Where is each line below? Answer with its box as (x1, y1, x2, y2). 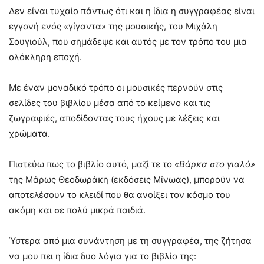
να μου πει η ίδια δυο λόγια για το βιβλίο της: (9, 250, 196, 262)
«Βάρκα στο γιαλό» (174, 159, 255, 170)
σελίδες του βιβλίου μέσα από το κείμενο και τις (9, 97, 210, 109)
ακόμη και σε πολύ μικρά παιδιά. (9, 204, 146, 216)
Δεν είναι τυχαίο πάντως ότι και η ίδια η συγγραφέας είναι (9, 5, 255, 17)
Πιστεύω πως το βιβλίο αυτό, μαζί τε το (9, 159, 174, 170)
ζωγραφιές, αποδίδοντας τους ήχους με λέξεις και (9, 113, 220, 124)
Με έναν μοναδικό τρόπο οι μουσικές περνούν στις (9, 82, 223, 94)
